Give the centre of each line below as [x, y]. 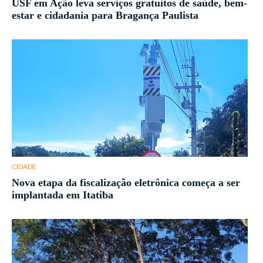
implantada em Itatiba [63, 195]
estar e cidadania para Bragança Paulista [105, 16]
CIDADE [24, 167]
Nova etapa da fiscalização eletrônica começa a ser [126, 183]
